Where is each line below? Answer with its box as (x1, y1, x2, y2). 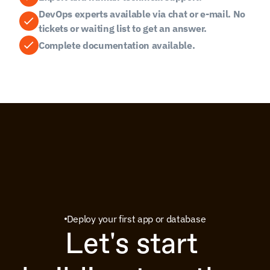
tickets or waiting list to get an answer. (39, 22, 207, 34)
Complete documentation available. (39, 39, 195, 51)
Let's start (65, 225, 198, 260)
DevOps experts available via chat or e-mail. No (39, 8, 245, 20)
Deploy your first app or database (66, 213, 206, 225)
